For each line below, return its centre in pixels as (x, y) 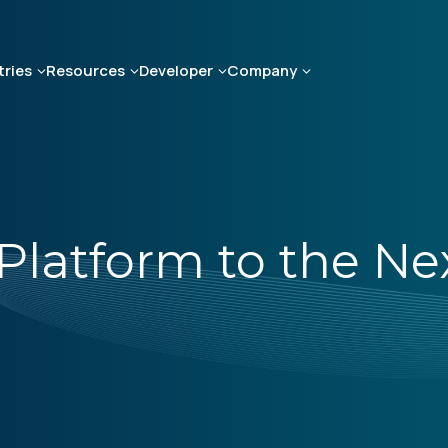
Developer (176, 70)
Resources (85, 70)
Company (262, 70)
